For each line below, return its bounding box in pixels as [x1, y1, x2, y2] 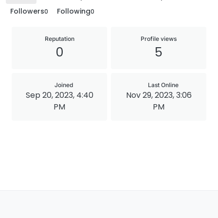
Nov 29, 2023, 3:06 [126, 90, 192, 101]
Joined [54, 81, 73, 89]
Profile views [141, 35, 177, 42]
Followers [10, 6, 44, 16]
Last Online [147, 81, 179, 89]
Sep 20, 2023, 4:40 [25, 90, 93, 101]
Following [57, 6, 91, 16]
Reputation [44, 35, 74, 42]
